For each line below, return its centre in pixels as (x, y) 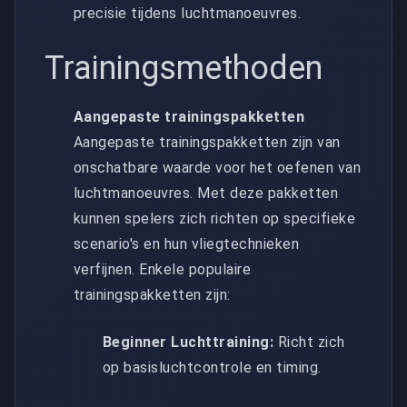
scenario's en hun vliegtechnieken (187, 243)
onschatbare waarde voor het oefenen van (218, 167)
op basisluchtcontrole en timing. (212, 367)
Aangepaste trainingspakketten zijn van (207, 142)
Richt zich (309, 342)
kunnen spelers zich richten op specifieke (215, 218)
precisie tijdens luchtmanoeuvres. (188, 13)
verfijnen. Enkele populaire (163, 269)
